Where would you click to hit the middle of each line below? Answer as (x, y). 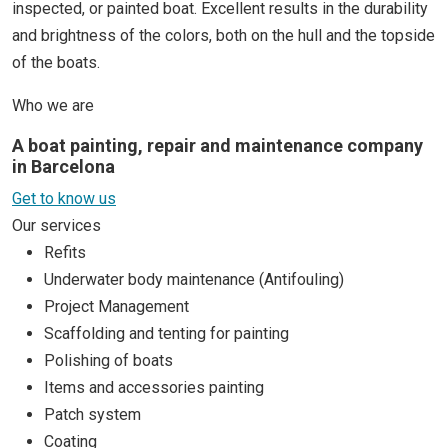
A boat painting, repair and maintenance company (217, 146)
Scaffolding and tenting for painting (166, 334)
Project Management (116, 307)
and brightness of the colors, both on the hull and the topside (223, 36)
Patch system (92, 415)
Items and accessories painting (154, 388)
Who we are (53, 106)
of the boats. (56, 63)
